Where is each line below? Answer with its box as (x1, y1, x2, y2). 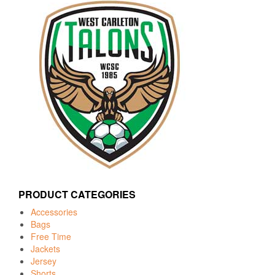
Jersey (31, 254, 56, 267)
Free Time (31, 230, 71, 242)
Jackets (31, 242, 60, 255)
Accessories (31, 205, 77, 218)
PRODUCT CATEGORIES (18, 187, 136, 201)
